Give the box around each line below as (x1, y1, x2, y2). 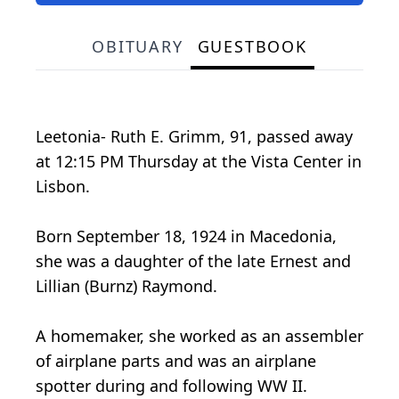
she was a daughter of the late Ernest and (36, 249, 351, 272)
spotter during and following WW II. (36, 374, 307, 396)
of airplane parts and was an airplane (36, 349, 316, 371)
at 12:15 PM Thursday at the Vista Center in (36, 150, 362, 172)
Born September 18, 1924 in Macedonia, (36, 224, 337, 247)
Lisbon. (36, 175, 90, 197)
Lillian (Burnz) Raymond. (36, 274, 217, 297)
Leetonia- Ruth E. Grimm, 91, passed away (36, 125, 353, 147)
